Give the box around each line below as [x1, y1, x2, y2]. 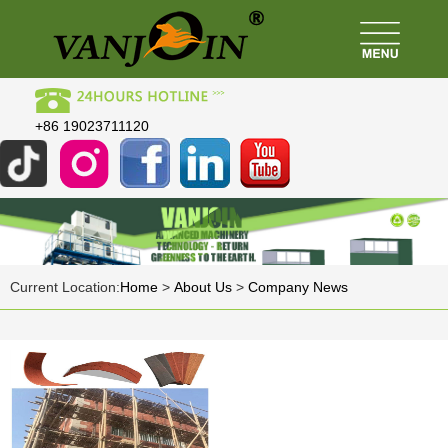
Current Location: [10, 278, 120, 295]
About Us [174, 278, 232, 295]
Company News [248, 278, 348, 295]
